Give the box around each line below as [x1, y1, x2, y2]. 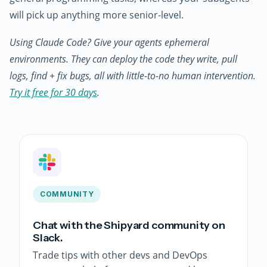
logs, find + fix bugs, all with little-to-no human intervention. [10, 69, 256, 82]
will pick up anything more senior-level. [10, 8, 184, 21]
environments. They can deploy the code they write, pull [10, 52, 237, 66]
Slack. [33, 231, 63, 244]
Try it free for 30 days [10, 85, 97, 99]
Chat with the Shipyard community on [33, 218, 225, 232]
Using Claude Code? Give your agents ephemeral [10, 35, 209, 49]
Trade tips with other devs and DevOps [33, 248, 207, 262]
